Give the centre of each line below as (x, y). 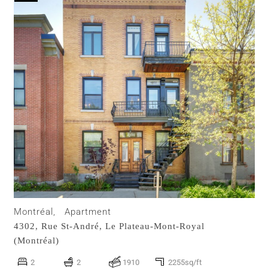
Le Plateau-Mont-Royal (155, 226)
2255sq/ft (185, 262)
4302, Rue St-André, (60, 226)
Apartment (88, 212)
